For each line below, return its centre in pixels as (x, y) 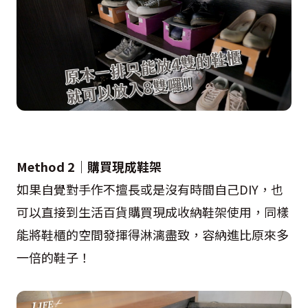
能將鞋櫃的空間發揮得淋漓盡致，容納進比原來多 (153, 234)
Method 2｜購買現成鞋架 (89, 166)
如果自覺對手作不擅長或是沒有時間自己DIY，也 (150, 189)
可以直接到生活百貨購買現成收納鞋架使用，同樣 (153, 212)
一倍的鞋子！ (54, 257)
